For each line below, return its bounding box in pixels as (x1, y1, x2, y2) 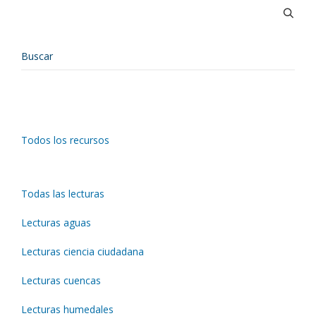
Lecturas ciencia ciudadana (21, 245, 144, 259)
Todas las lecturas (21, 187, 104, 201)
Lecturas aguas (21, 216, 91, 230)
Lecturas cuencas (21, 274, 101, 288)
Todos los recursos (21, 133, 109, 147)
